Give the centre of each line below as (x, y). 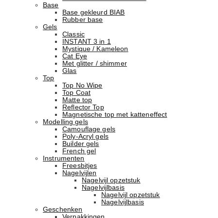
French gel (79, 151)
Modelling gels (65, 122)
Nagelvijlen (80, 173)
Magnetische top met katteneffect (115, 115)
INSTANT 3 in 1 (87, 42)
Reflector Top (83, 108)
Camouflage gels (89, 129)
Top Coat (77, 93)
